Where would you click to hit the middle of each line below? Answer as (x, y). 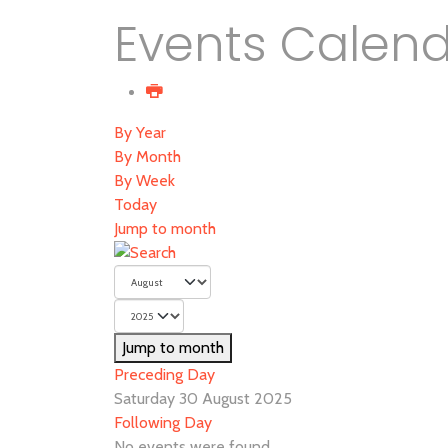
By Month (147, 156)
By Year (140, 132)
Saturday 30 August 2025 (203, 398)
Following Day (163, 422)
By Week (144, 180)
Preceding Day (164, 374)
